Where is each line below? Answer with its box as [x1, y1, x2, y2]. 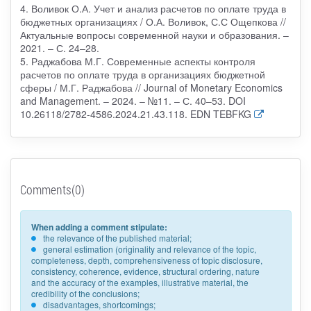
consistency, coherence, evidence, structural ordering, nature [31, 264, 260, 277]
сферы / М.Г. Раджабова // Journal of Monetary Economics [19, 80, 283, 94]
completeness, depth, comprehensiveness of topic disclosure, [31, 253, 262, 266]
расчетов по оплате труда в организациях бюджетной [19, 67, 265, 81]
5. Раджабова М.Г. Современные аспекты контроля [19, 53, 255, 68]
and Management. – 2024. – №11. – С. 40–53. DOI [19, 93, 246, 108]
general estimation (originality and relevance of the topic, [42, 242, 256, 255]
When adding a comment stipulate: [31, 220, 167, 233]
